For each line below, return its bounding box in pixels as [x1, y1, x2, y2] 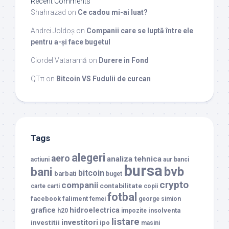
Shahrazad [31, 8, 66, 16]
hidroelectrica [70, 205, 120, 215]
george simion [139, 195, 181, 202]
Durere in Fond [99, 56, 149, 64]
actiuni [31, 155, 50, 163]
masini [141, 219, 160, 226]
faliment [62, 194, 88, 202]
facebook [31, 194, 61, 202]
